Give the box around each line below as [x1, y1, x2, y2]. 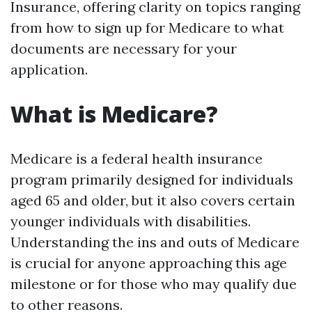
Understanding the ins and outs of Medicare [10, 233, 299, 251]
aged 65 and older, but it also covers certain [10, 192, 295, 209]
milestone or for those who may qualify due [10, 275, 297, 292]
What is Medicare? [10, 99, 218, 129]
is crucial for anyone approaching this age [10, 254, 287, 272]
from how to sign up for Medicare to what [10, 19, 284, 36]
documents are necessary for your [10, 40, 237, 57]
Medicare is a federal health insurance [10, 150, 263, 167]
